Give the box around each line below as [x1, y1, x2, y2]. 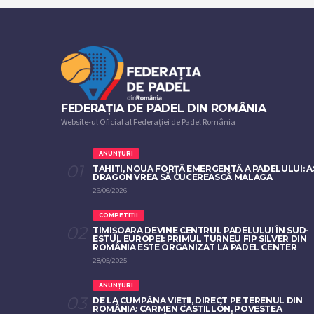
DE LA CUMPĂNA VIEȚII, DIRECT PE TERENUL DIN [93, 295, 303, 306]
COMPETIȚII [98, 212, 138, 219]
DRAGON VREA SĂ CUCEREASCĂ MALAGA [93, 172, 273, 182]
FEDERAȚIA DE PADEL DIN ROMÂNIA [61, 102, 266, 115]
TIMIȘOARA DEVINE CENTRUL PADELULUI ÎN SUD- [93, 225, 309, 235]
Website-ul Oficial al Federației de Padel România [61, 116, 235, 128]
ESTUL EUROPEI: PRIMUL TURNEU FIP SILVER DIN [93, 233, 307, 244]
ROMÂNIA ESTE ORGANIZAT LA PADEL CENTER [93, 242, 297, 252]
